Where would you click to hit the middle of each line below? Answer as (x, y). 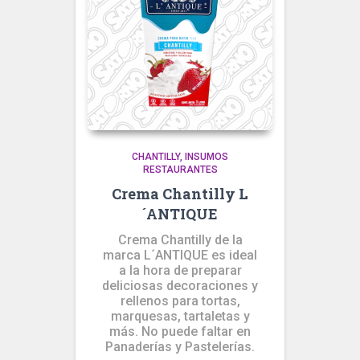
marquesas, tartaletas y (180, 316)
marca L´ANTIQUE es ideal (180, 255)
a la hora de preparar (180, 270)
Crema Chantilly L (180, 194)
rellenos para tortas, (180, 301)
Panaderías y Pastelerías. (180, 347)
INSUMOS (207, 157)
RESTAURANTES (180, 170)
